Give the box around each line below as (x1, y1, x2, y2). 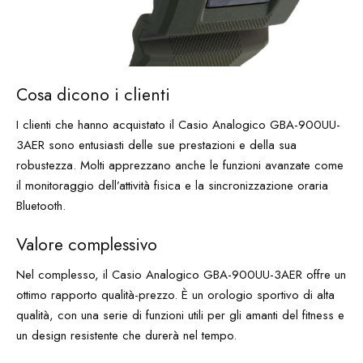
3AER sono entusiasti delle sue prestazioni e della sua (16, 135, 297, 154)
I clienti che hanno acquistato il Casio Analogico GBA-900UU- (16, 115, 340, 134)
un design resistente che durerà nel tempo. (16, 326, 237, 344)
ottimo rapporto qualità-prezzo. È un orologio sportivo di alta (16, 285, 335, 304)
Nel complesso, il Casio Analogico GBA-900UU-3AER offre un (16, 265, 346, 284)
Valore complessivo (16, 233, 157, 258)
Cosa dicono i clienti (16, 83, 170, 108)
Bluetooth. (16, 196, 66, 215)
